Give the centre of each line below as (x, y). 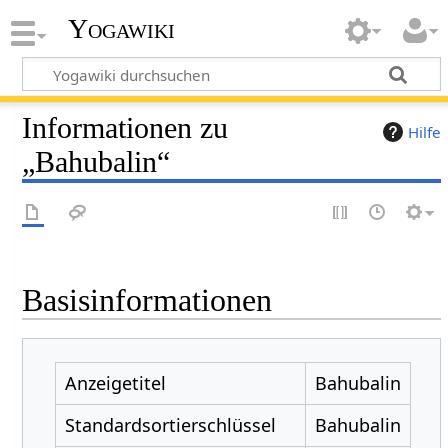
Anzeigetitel (115, 382)
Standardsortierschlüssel (170, 424)
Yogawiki (121, 29)
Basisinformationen (147, 300)
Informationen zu (125, 127)
